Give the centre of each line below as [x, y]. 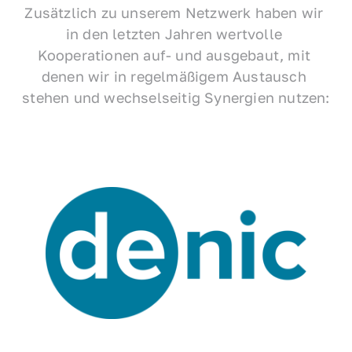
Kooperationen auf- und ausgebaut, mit [174, 55]
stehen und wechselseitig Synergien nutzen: [176, 97]
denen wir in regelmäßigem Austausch [174, 76]
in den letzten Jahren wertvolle [174, 33]
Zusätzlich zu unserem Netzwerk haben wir [174, 12]
